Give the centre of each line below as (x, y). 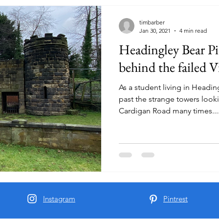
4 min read (193, 31)
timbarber (152, 22)
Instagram (59, 198)
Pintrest (175, 198)
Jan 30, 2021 (155, 31)
